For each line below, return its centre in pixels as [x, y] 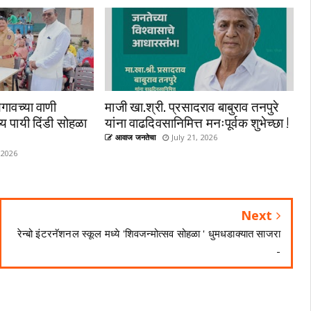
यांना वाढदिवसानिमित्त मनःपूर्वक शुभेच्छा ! [197, 121]
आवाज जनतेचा [134, 137]
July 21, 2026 [193, 137]
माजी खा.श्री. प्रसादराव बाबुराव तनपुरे [192, 106]
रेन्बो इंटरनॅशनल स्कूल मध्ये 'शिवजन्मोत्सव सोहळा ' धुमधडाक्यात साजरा [149, 233]
